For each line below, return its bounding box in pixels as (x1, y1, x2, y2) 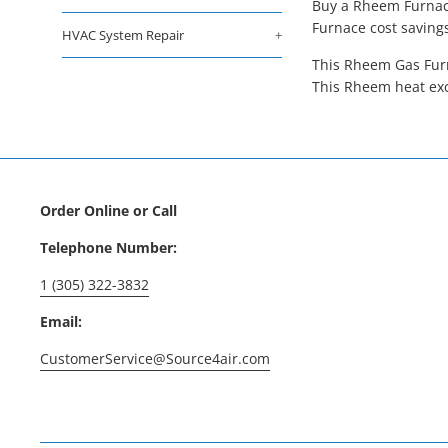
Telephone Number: (40, 237, 177, 257)
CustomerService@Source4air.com (40, 348, 270, 368)
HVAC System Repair (62, 26, 184, 44)
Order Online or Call (40, 200, 177, 220)
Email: (40, 311, 82, 331)
